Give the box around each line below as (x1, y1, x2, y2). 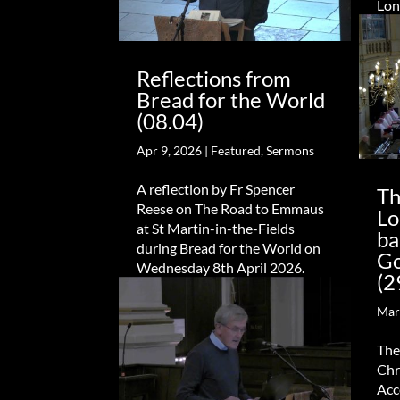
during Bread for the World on (137, 238, 321, 256)
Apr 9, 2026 (137, 142, 203, 158)
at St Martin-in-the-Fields (137, 219, 296, 237)
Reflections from (137, 64, 292, 91)
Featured (211, 142, 262, 158)
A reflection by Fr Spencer (137, 179, 296, 197)
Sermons (266, 142, 315, 158)
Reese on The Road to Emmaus (137, 199, 325, 217)
